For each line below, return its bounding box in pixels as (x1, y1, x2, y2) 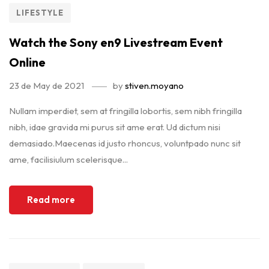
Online (9, 55, 46, 70)
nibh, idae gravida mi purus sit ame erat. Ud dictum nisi (9, 121, 220, 133)
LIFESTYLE (16, 8, 64, 17)
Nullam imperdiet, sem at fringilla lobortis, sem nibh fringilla (9, 105, 242, 116)
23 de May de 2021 (9, 80, 84, 91)
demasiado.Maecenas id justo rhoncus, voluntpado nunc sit (9, 138, 241, 149)
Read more (27, 194, 75, 205)
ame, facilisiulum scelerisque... (9, 154, 128, 165)
